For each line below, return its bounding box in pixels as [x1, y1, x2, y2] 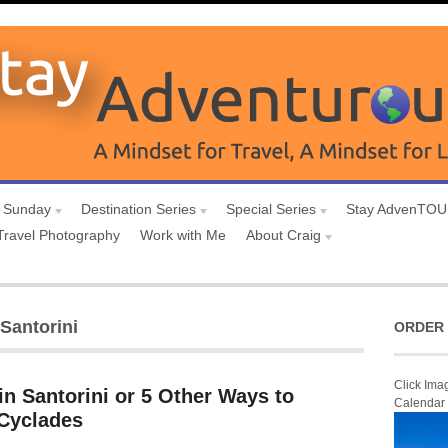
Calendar [394, 396, 445, 410]
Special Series [226, 201, 316, 217]
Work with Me [140, 227, 226, 243]
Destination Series [81, 201, 196, 217]
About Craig [246, 227, 321, 243]
